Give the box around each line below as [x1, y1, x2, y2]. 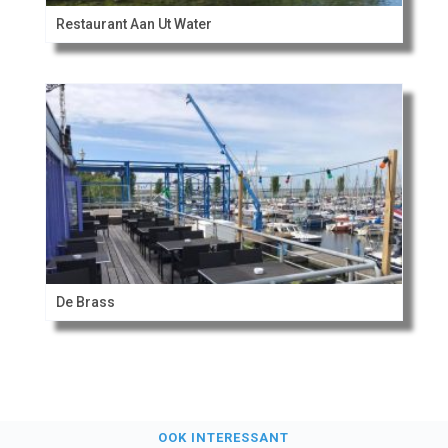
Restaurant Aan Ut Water [55, 15, 212, 32]
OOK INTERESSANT [158, 429, 290, 445]
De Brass [55, 293, 115, 310]
